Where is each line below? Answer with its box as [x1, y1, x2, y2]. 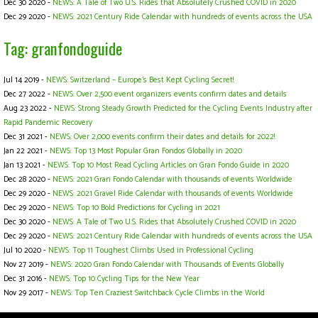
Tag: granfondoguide [4, 36, 122, 60]
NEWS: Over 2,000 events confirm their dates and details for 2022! [50, 131, 275, 144]
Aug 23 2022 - [4, 102, 54, 116]
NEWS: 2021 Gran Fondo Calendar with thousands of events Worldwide [53, 173, 292, 187]
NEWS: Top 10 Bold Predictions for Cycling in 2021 [53, 202, 220, 215]
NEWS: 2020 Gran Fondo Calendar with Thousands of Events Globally [50, 258, 284, 272]
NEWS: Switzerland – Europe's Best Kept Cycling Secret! [46, 74, 234, 87]
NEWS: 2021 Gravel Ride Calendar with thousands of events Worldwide [53, 187, 293, 201]
